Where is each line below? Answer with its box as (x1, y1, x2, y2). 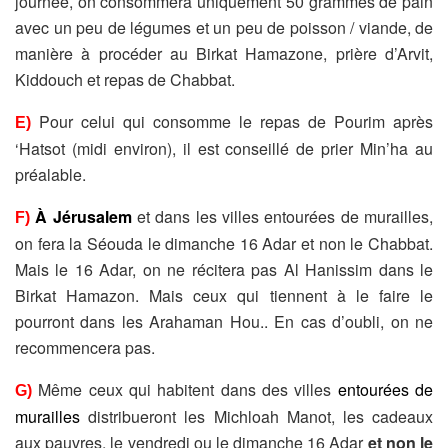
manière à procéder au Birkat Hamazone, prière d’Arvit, (15, 41, 433, 65)
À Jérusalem (35, 204, 138, 228)
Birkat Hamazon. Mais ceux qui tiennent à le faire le (15, 283, 433, 307)
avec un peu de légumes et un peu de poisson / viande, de (15, 15, 433, 39)
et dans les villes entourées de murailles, (137, 204, 434, 228)
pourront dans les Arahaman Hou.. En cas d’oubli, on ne (15, 309, 433, 333)
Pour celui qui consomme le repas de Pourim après (39, 109, 433, 133)
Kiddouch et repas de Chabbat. (15, 67, 235, 91)
